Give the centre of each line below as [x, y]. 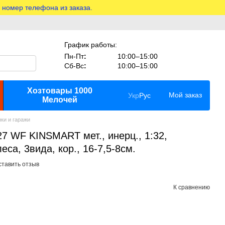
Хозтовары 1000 [60, 91]
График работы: [91, 44]
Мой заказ [185, 95]
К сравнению [192, 187]
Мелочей [60, 100]
